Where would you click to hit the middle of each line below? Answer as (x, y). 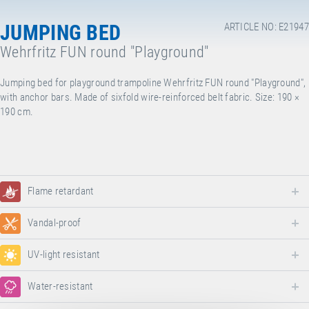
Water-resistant (60, 286)
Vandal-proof (54, 223)
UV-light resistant (64, 255)
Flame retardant (61, 191)
